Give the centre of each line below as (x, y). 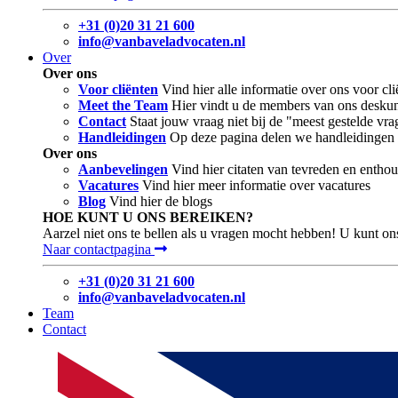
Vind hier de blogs (161, 201)
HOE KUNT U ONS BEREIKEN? (148, 217)
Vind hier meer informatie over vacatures (256, 185)
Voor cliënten (118, 89)
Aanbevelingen (123, 169)
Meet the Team (123, 105)
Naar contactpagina (99, 249)
